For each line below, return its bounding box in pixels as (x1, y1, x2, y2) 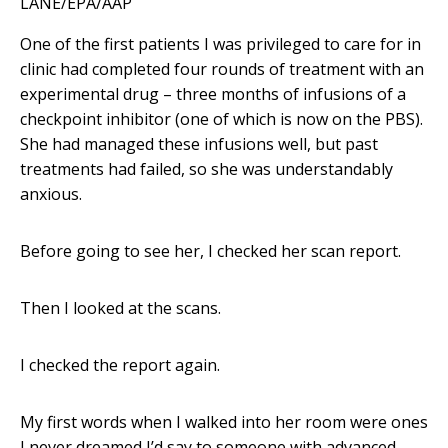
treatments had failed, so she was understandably (20, 158, 393, 181)
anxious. (20, 183, 82, 206)
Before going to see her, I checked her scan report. (20, 240, 401, 263)
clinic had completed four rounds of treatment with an (20, 58, 424, 81)
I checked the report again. (20, 354, 220, 377)
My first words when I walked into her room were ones (20, 411, 428, 434)
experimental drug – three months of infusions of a (20, 83, 406, 106)
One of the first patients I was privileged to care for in (20, 33, 421, 56)
